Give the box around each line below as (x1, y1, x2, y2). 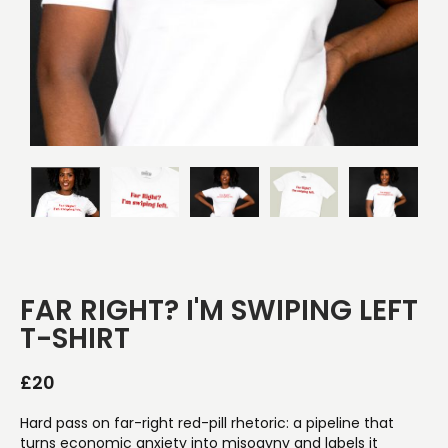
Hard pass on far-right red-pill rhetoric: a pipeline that (20, 413, 394, 433)
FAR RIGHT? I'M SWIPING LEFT (20, 291, 418, 330)
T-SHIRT (20, 319, 130, 358)
